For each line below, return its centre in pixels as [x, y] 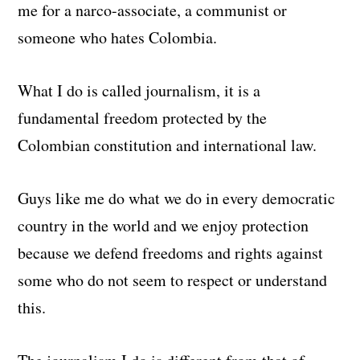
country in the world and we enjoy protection [164, 226]
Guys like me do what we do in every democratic [177, 198]
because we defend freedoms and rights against [171, 253]
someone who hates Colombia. [118, 38]
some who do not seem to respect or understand [173, 280]
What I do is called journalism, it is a [139, 91]
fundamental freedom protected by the [143, 118]
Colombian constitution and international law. [168, 145]
